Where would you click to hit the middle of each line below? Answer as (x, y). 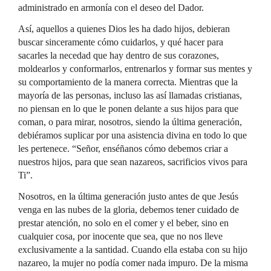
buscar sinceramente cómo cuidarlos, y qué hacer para (121, 42)
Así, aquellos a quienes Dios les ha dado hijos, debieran (124, 29)
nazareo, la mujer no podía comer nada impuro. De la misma (133, 263)
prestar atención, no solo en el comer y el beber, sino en (123, 223)
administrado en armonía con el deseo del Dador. (111, 8)
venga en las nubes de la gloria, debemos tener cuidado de (129, 210)
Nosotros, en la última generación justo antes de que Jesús (128, 196)
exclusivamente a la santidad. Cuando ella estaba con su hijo (133, 250)
